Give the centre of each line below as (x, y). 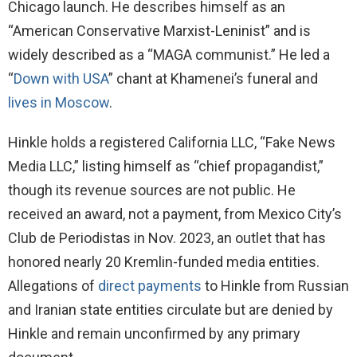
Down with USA (61, 79)
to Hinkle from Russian (275, 286)
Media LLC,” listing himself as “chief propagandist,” (166, 167)
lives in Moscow (59, 103)
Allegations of (53, 286)
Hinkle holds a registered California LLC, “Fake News (172, 143)
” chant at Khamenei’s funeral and (213, 79)
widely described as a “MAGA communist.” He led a (169, 55)
